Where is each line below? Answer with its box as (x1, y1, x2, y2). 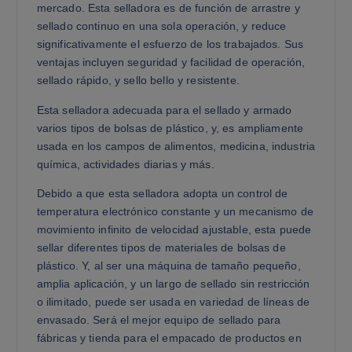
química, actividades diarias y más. (36, 157, 214, 170)
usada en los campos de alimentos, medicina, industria (36, 139, 316, 152)
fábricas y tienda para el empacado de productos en (36, 331, 302, 344)
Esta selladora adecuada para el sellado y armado (36, 103, 292, 116)
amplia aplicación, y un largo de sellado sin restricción (36, 277, 310, 290)
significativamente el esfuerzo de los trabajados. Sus (36, 38, 304, 51)
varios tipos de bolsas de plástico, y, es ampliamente (36, 121, 304, 134)
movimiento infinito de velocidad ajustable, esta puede (36, 222, 312, 236)
